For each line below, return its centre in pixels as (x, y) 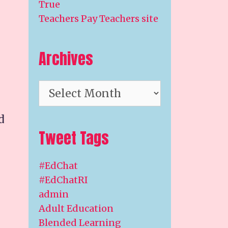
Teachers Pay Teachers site (98, 19)
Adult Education (76, 208)
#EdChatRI (63, 180)
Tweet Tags (74, 138)
